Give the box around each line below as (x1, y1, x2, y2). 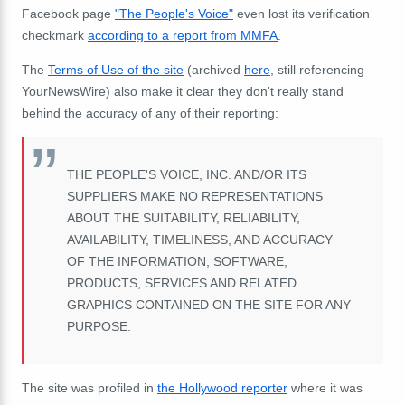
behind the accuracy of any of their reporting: (22, 105, 278, 120)
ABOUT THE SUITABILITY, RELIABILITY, (67, 210, 300, 225)
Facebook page (22, 5, 115, 21)
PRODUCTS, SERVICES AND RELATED (67, 275, 297, 290)
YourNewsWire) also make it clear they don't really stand (22, 83, 344, 99)
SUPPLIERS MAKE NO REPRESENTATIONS (67, 188, 323, 203)
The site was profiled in (22, 380, 157, 395)
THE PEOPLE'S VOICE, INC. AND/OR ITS (67, 166, 306, 182)
